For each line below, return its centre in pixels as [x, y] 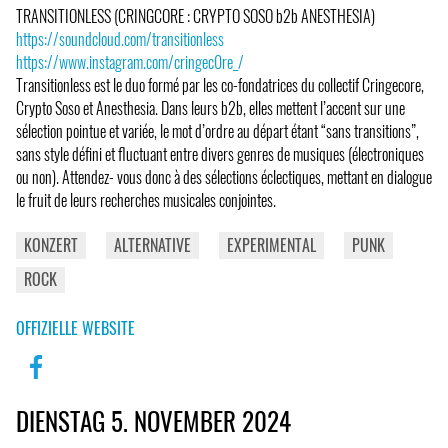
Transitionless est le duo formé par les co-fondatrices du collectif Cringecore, [220, 84]
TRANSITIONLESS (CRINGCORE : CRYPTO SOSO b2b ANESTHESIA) [195, 15]
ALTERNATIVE [152, 244]
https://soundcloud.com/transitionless [120, 38]
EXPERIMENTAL [271, 244]
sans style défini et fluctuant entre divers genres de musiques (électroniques [220, 153]
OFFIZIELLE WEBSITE [75, 327]
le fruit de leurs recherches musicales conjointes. [146, 199]
